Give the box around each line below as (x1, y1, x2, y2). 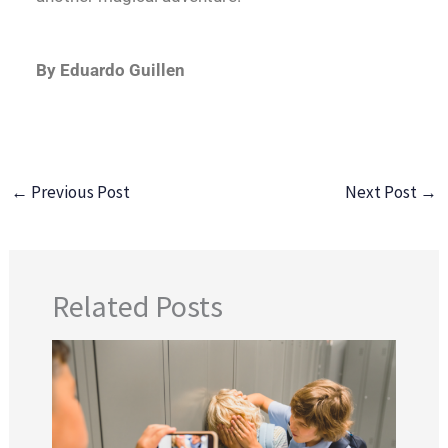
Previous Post (28, 181, 131, 204)
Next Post (344, 181, 420, 204)
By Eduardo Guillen (36, 60, 186, 81)
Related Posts (51, 287, 223, 326)
